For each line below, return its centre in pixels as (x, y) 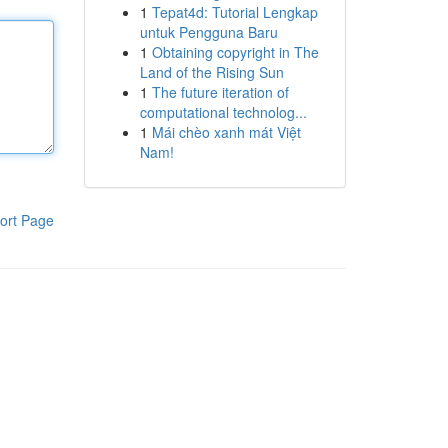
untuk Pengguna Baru (208, 32)
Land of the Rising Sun (211, 72)
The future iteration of (220, 92)
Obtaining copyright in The (235, 52)
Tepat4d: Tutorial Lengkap (234, 12)
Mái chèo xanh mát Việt (226, 132)
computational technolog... (223, 112)
